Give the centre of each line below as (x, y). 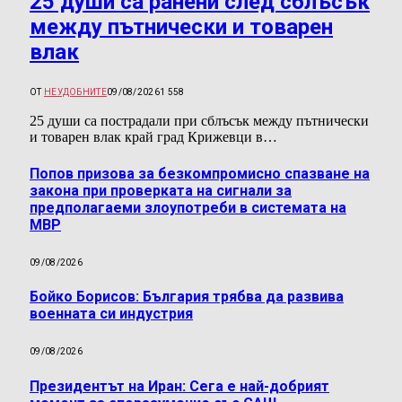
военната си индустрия (111, 314)
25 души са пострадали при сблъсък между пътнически (199, 121)
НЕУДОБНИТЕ (75, 92)
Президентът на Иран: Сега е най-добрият (179, 386)
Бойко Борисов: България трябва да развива (187, 297)
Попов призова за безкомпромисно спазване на (200, 173)
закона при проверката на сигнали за (161, 190)
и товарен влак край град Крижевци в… (153, 137)
